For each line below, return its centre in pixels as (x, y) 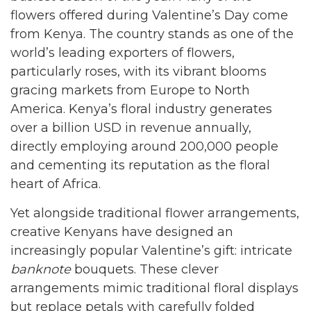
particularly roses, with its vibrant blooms (138, 71)
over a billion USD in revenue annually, (131, 127)
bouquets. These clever (145, 269)
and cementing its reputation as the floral (140, 165)
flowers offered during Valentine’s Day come (149, 15)
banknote (41, 269)
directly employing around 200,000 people (144, 146)
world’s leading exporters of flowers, (123, 52)
